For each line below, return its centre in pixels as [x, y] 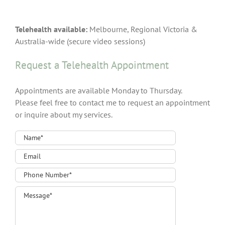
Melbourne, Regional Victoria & [142, 29]
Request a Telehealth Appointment [92, 65]
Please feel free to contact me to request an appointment [113, 102]
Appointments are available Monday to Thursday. [99, 90]
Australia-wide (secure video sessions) [80, 41]
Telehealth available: [51, 29]
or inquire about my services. [64, 114]
